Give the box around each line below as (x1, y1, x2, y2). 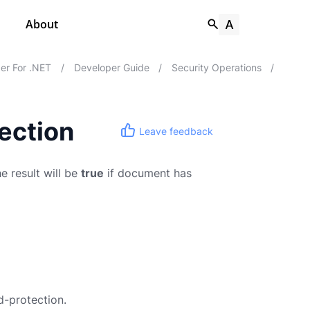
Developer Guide (73, 62, 149, 73)
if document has (104, 166, 192, 181)
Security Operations (171, 62, 262, 73)
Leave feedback (139, 125, 213, 137)
